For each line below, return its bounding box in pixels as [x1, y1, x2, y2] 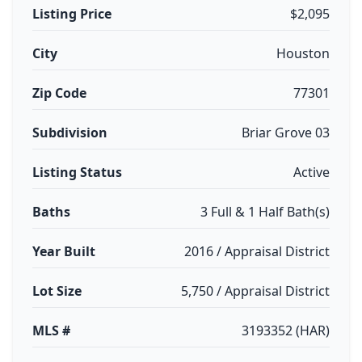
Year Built [32, 242, 95, 260]
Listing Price [32, 5, 112, 23]
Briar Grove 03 [242, 124, 330, 141]
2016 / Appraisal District [184, 242, 330, 260]
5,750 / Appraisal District [181, 282, 330, 300]
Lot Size [32, 282, 82, 300]
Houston [276, 44, 330, 62]
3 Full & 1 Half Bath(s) [200, 203, 330, 221]
